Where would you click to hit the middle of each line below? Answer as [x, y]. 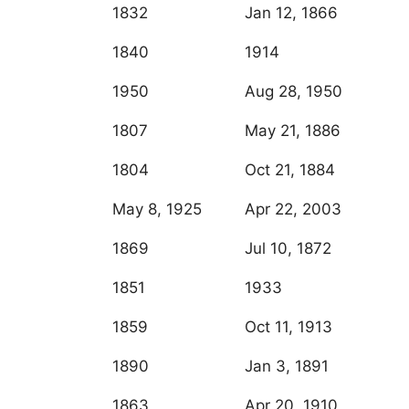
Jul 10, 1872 [288, 249]
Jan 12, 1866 [291, 13]
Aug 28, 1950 [294, 92]
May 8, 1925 [157, 210]
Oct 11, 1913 [288, 327]
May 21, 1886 [293, 131]
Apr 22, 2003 [293, 210]
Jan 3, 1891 [287, 367]
